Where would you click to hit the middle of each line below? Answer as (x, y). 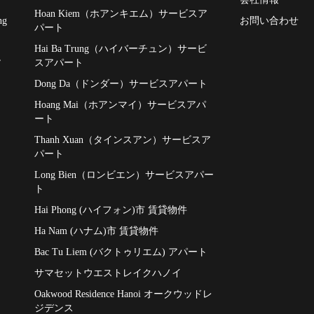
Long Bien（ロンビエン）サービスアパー (124, 175)
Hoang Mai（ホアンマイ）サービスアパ (120, 105)
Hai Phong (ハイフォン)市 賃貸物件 (111, 210)
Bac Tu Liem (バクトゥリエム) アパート (121, 252)
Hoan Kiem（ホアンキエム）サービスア (121, 14)
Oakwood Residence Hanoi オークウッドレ (123, 294)
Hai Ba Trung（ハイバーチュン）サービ (121, 49)
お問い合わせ (269, 21)
